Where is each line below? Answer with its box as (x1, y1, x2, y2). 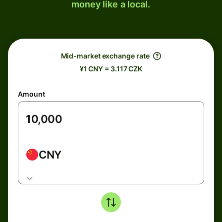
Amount (18, 90, 45, 98)
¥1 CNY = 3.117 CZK (79, 64, 143, 73)
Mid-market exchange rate (60, 52, 150, 60)
